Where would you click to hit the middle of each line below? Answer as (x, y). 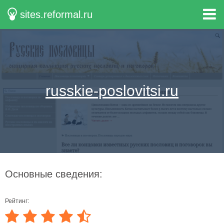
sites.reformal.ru (56, 14)
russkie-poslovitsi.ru (112, 91)
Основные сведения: (54, 174)
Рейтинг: (17, 201)
